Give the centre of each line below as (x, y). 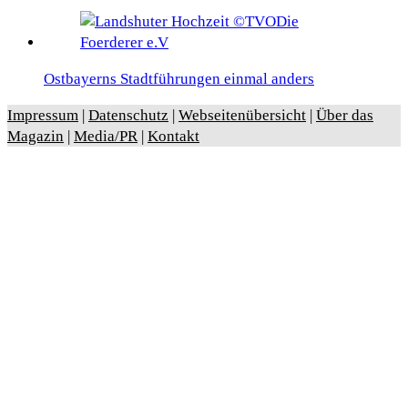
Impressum (43, 116)
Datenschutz (128, 116)
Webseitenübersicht (242, 116)
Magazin (36, 137)
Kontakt (173, 137)
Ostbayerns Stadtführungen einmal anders (179, 79)
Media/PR (106, 137)
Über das (345, 116)
